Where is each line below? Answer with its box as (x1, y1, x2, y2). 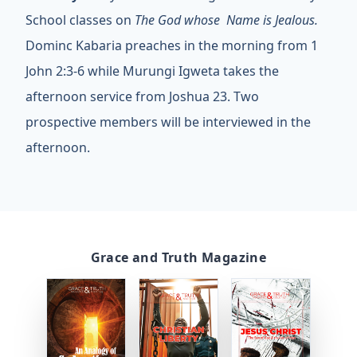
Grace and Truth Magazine (90, 249, 267, 266)
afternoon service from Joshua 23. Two (25, 88, 259, 105)
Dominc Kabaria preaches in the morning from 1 (25, 37, 318, 54)
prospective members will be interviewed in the (25, 113, 311, 131)
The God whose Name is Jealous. (135, 11, 318, 29)
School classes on (25, 11, 135, 29)
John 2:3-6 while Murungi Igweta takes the (25, 62, 282, 80)
